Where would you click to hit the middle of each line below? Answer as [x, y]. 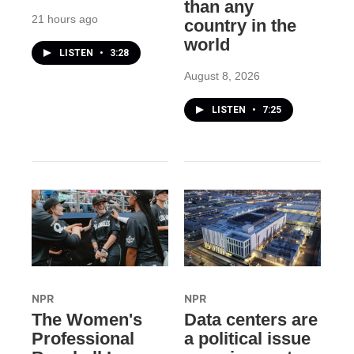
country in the [240, 26]
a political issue [247, 338]
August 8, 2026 [222, 76]
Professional [83, 338]
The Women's [87, 319]
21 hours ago [65, 19]
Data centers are [250, 319]
